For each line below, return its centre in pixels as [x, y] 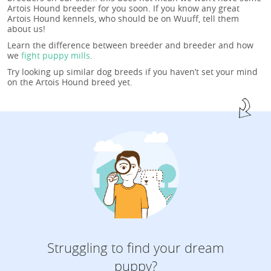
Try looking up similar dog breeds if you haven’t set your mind [132, 71]
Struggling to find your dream [135, 247]
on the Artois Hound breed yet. [70, 82]
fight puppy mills [56, 55]
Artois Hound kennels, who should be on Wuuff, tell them [123, 18]
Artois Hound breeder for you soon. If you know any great [123, 8]
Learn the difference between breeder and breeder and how [130, 45]
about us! [26, 28]
